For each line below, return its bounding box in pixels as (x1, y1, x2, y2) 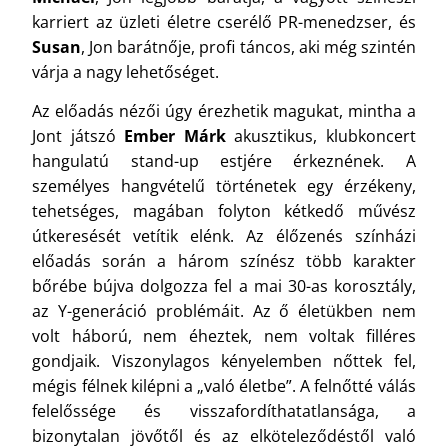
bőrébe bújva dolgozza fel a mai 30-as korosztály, (32, 275, 416, 298)
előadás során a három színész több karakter (32, 250, 416, 273)
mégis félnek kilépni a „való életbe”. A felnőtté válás (32, 375, 416, 398)
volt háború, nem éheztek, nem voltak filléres (32, 325, 416, 348)
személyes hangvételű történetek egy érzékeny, (32, 175, 416, 198)
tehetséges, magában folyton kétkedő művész (32, 200, 416, 223)
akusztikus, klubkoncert (225, 125, 416, 148)
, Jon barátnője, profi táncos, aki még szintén (81, 35, 416, 58)
